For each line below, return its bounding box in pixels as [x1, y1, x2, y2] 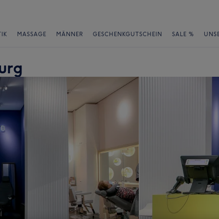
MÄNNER [56, 31, 83, 38]
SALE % [172, 31, 194, 38]
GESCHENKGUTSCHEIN [93, 31, 162, 38]
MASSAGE [17, 31, 46, 38]
